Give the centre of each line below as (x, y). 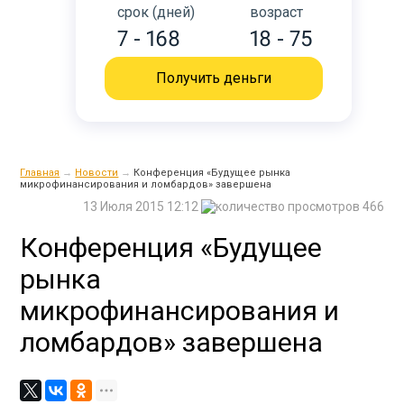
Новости (97, 173)
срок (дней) (156, 12)
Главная (40, 173)
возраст (276, 12)
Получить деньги (214, 78)
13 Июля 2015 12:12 (142, 207)
